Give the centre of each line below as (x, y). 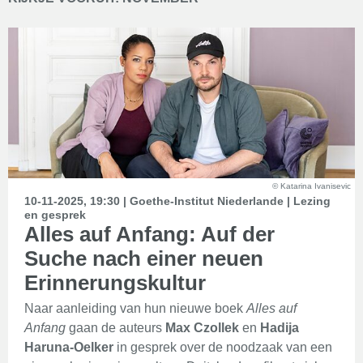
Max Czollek (202, 328)
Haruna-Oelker (69, 347)
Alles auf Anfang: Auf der (149, 234)
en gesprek (55, 215)
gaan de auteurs (115, 328)
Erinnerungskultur (115, 283)
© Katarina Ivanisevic (312, 186)
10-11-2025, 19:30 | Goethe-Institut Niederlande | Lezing (177, 201)
